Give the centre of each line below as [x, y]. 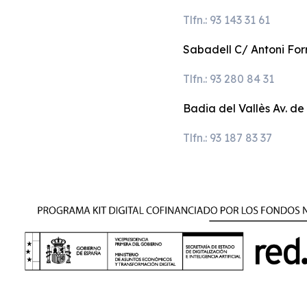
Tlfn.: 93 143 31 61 [226, 20]
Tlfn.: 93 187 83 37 [228, 138]
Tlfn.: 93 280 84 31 [229, 79]
